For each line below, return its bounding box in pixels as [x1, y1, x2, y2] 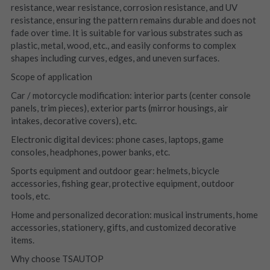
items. [10, 234, 34, 245]
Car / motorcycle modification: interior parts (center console [10, 89, 251, 101]
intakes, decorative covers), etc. [10, 115, 137, 126]
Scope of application [10, 71, 92, 82]
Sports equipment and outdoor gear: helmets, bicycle [10, 165, 219, 176]
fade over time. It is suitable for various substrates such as [10, 27, 243, 38]
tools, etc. [10, 190, 50, 201]
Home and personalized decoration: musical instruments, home [10, 209, 258, 220]
